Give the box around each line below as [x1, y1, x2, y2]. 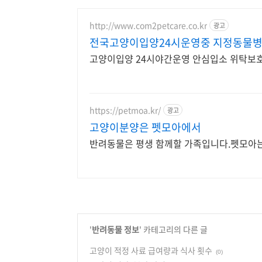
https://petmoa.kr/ [89, 104, 161, 116]
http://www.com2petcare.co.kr [89, 19, 207, 31]
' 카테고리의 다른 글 [139, 223, 208, 235]
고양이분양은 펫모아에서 [89, 119, 201, 135]
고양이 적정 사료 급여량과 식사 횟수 [89, 244, 212, 256]
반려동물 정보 [92, 223, 139, 235]
